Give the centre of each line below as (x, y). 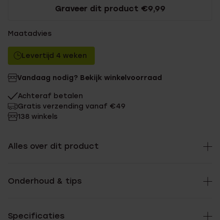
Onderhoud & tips (45, 181)
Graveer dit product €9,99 (110, 9)
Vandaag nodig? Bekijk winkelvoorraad (90, 78)
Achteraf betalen (50, 96)
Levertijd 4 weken (54, 56)
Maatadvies (30, 34)
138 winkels (38, 117)
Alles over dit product (53, 146)
